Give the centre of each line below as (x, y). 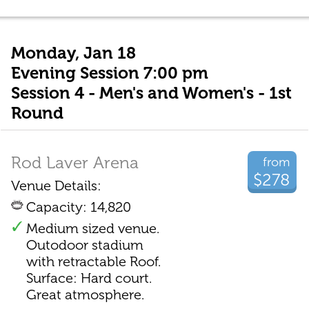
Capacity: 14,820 (78, 207)
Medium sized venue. (92, 228)
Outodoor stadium (84, 245)
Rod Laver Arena (74, 162)
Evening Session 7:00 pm (109, 73)
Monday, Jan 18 (73, 53)
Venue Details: (56, 185)
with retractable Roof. (93, 261)
